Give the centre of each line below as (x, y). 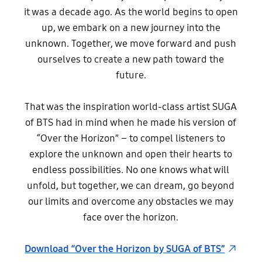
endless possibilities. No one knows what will (131, 170)
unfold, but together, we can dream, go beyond (131, 186)
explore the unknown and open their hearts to (131, 154)
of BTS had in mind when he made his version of (131, 123)
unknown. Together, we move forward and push (131, 44)
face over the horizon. (131, 218)
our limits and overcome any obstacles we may (131, 202)
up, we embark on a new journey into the (131, 28)
